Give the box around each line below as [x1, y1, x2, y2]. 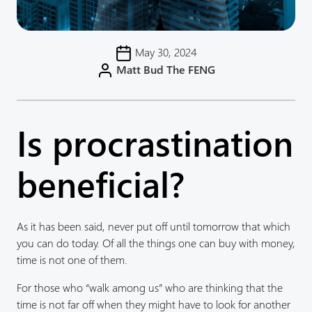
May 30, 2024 [132, 44, 197, 59]
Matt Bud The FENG [116, 61, 215, 77]
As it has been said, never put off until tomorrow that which [17, 218, 290, 233]
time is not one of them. [17, 251, 127, 267]
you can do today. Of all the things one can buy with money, [17, 235, 295, 250]
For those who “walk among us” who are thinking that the [17, 280, 283, 295]
